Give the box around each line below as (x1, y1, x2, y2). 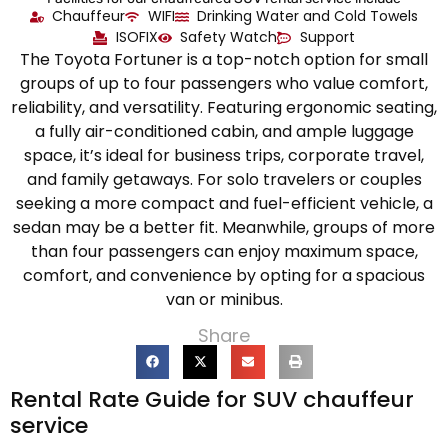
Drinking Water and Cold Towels (197, 6, 419, 27)
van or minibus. (165, 288, 283, 312)
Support (299, 27, 355, 48)
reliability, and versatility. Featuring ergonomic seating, (11, 96, 437, 120)
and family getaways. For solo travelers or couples (26, 168, 422, 192)
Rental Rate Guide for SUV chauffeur (10, 383, 414, 415)
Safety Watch (180, 27, 278, 48)
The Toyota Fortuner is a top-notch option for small (20, 48, 428, 72)
